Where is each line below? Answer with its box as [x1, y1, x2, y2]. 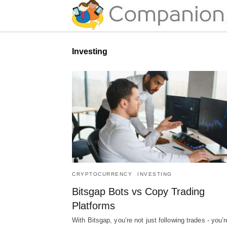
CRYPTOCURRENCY [72, 171, 132, 177]
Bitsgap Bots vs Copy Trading [72, 185, 205, 197]
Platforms [72, 200, 115, 211]
